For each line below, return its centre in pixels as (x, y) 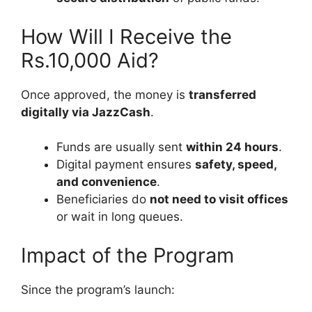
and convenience (107, 182)
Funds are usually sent (121, 147)
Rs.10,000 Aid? (90, 60)
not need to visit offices (219, 200)
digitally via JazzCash (86, 112)
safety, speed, (236, 165)
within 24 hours (232, 147)
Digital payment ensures (126, 165)
